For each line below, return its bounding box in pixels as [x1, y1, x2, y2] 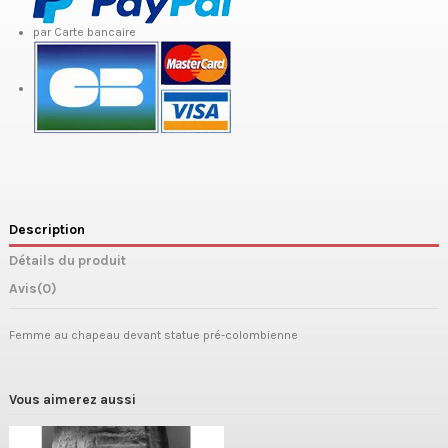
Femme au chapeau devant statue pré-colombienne [9, 327, 298, 342]
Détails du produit [9, 252, 126, 269]
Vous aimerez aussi [9, 390, 136, 407]
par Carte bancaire [33, 24, 136, 39]
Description [9, 221, 85, 238]
